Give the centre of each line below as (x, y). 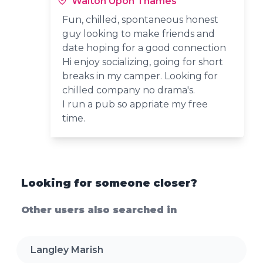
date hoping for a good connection (144, 48)
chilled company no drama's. (129, 90)
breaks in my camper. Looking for (140, 76)
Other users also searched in (99, 210)
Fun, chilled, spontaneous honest (141, 19)
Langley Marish (67, 249)
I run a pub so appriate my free (135, 104)
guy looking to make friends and (139, 33)
